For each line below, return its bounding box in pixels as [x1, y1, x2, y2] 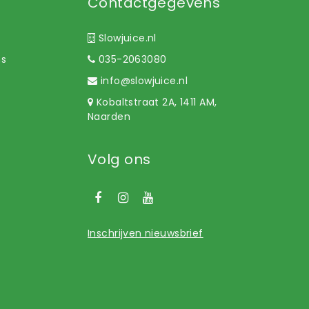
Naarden [88, 109, 130, 123]
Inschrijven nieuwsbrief [88, 226, 203, 240]
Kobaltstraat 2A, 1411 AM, [93, 94, 217, 109]
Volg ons [88, 149, 151, 169]
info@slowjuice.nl [100, 73, 188, 88]
